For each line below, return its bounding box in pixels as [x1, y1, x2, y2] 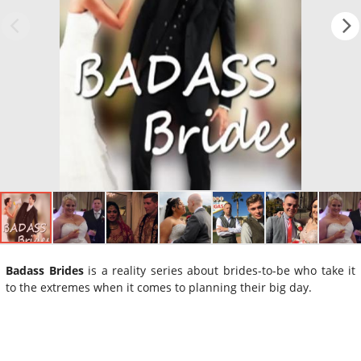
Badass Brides [6, 262, 84, 278]
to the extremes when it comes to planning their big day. [6, 279, 312, 295]
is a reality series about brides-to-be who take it [83, 262, 355, 278]
